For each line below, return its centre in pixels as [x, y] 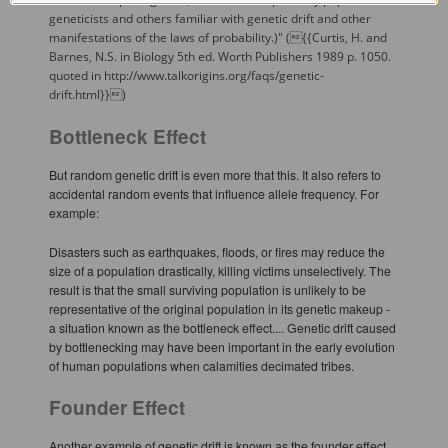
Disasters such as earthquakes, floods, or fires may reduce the [216, 251]
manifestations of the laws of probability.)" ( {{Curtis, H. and [217, 37]
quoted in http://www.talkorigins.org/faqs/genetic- [186, 75]
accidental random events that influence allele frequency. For [213, 193]
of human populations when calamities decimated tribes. [201, 365]
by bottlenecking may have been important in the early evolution [221, 346]
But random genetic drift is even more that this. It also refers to [214, 174]
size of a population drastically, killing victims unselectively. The [219, 270]
